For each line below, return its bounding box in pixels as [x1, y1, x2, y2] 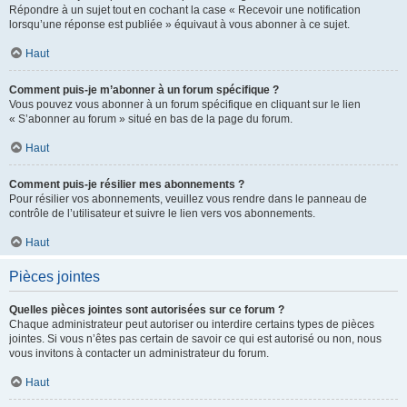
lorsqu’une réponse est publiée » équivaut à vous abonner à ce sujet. [9, 18, 350, 31]
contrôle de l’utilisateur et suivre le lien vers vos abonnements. [9, 207, 315, 220]
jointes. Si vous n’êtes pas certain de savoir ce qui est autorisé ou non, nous [9, 333, 382, 345]
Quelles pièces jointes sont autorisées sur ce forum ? [9, 303, 284, 316]
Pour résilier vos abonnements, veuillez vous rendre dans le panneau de [9, 193, 367, 205]
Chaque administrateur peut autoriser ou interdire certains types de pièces [9, 318, 374, 331]
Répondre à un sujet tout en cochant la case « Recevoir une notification [9, 4, 361, 16]
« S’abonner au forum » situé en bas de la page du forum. [9, 113, 293, 125]
